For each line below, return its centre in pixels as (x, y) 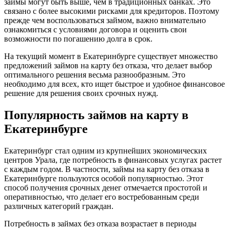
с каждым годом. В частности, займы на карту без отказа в (107, 169)
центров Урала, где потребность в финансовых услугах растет (113, 160)
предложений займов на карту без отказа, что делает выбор (108, 65)
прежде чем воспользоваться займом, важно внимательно (105, 20)
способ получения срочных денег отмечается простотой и (106, 187)
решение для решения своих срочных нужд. (81, 93)
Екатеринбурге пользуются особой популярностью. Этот (104, 178)
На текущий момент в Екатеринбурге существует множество (111, 56)
